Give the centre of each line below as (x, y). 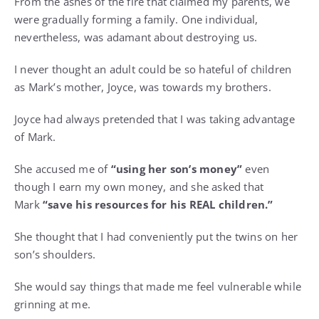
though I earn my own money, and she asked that (139, 187)
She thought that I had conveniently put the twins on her (156, 237)
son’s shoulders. (55, 255)
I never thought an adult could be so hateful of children (153, 69)
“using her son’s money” (177, 169)
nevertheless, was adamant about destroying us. (136, 37)
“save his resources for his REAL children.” (158, 205)
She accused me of (63, 169)
